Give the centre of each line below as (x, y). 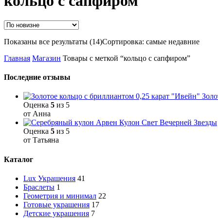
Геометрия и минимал (60, 196)
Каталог (18, 159)
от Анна (37, 114)
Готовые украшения (56, 204)
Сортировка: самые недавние (151, 41)
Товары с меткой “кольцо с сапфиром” (127, 58)
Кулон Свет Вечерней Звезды (168, 123)
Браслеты (39, 187)
